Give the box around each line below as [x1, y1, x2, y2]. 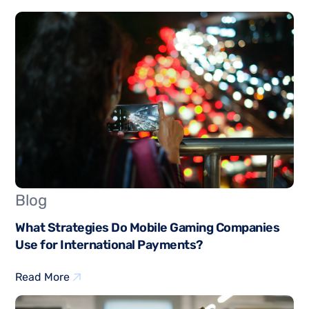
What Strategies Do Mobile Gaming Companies [15, 219, 280, 235]
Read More [15, 270, 70, 283]
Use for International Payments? [15, 237, 203, 252]
